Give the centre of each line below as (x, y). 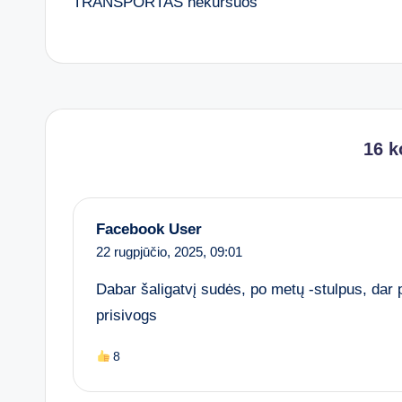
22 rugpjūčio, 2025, (153, 252)
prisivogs (127, 316)
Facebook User (149, 230)
